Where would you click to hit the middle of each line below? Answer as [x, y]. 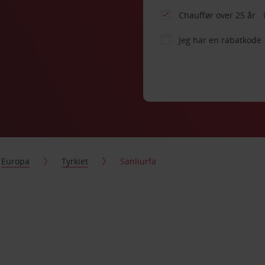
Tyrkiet [75, 161]
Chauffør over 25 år [219, 15]
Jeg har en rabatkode [220, 40]
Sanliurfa [138, 161]
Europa [16, 161]
